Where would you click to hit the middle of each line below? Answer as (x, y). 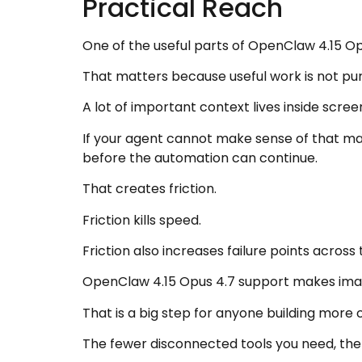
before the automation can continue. (200, 158)
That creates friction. (149, 189)
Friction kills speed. (142, 220)
